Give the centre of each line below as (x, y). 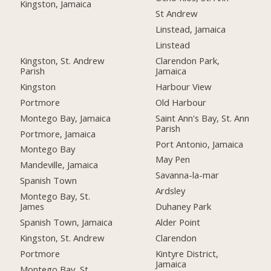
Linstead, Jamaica (191, 29)
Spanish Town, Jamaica (67, 222)
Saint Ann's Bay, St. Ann (203, 118)
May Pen (173, 159)
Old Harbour (181, 102)
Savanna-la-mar (188, 175)
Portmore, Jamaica (58, 133)
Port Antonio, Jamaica (200, 144)
